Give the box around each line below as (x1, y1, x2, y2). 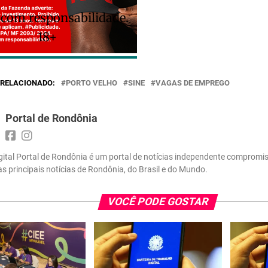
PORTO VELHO (66, 78, 117, 88)
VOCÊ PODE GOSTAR (106, 196, 210, 208)
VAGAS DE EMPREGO (156, 78, 230, 88)
